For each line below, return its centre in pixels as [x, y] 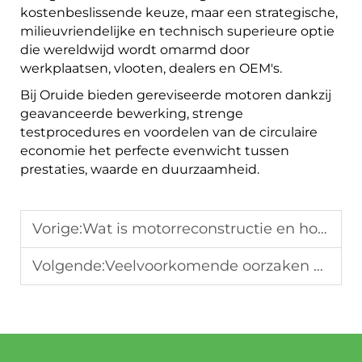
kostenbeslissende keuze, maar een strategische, [179, 13]
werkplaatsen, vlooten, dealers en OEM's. [151, 69]
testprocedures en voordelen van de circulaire [169, 133]
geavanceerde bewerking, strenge [132, 114]
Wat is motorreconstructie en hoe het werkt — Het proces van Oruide [200, 229]
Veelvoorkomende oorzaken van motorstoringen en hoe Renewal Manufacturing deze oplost [209, 266]
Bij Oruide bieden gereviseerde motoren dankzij [176, 95]
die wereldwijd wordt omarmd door [135, 50]
